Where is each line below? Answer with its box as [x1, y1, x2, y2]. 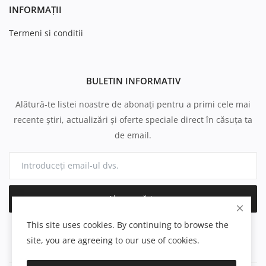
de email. [115, 129, 151, 141]
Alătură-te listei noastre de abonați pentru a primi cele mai [15, 98, 251, 110]
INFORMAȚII [9, 3, 62, 15]
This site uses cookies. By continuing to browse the [27, 219, 229, 230]
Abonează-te [108, 193, 158, 205]
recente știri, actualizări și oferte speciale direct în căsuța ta [14, 113, 252, 125]
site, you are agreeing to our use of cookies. [27, 235, 199, 246]
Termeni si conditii [9, 27, 83, 39]
